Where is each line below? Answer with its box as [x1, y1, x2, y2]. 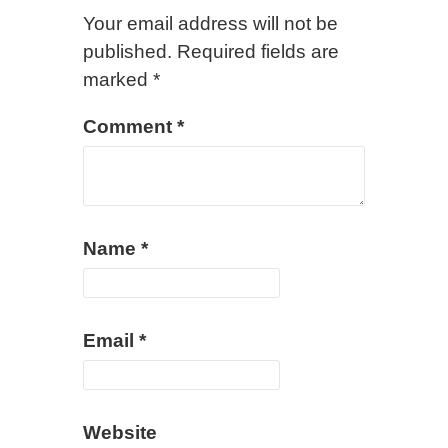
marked [83, 69, 153, 90]
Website [83, 422, 157, 443]
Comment [83, 116, 177, 137]
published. [83, 41, 172, 62]
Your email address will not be [83, 13, 338, 34]
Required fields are [177, 41, 339, 62]
